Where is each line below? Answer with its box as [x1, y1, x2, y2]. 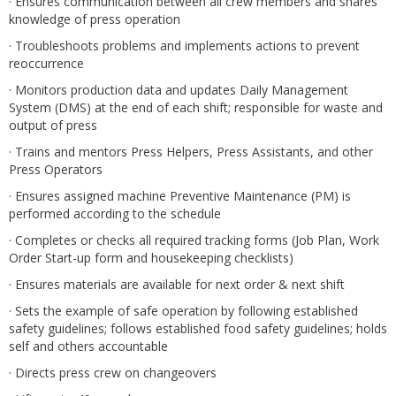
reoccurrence [9, 55, 84, 72]
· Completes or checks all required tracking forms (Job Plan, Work [9, 232, 379, 248]
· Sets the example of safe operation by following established [9, 302, 358, 319]
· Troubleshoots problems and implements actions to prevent [9, 37, 360, 54]
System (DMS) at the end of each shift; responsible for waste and [9, 99, 383, 116]
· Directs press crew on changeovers [9, 364, 217, 381]
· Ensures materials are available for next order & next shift [9, 276, 345, 293]
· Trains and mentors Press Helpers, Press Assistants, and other [9, 143, 373, 160]
